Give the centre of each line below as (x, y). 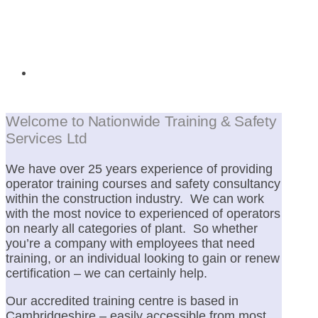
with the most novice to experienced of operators (143, 214)
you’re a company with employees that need (130, 244)
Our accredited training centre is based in (122, 301)
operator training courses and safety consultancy (143, 184)
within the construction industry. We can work (135, 199)
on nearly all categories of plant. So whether (132, 229)
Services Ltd (46, 138)
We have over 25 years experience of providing (141, 169)
